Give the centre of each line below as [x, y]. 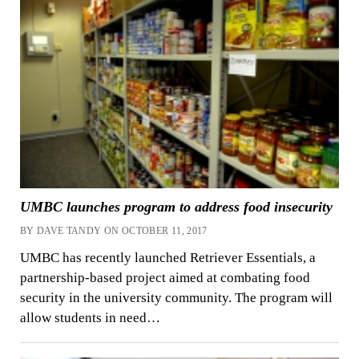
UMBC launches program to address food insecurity [176, 206]
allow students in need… [90, 318]
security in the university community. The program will [176, 298]
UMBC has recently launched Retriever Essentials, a [167, 258]
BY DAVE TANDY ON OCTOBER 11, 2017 [113, 230]
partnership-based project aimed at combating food [165, 278]
